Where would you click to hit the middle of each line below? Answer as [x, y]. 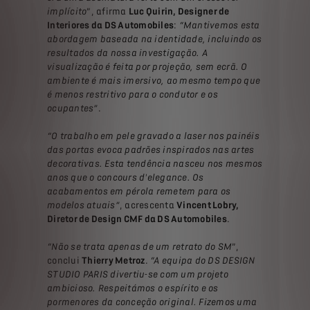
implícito [67, 12]
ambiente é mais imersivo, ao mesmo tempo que [154, 81]
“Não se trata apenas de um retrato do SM [139, 247]
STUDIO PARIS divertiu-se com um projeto [138, 275]
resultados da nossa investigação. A [127, 53]
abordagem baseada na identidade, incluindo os [155, 39]
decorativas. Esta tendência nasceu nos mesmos [155, 164]
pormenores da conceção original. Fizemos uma [152, 302]
